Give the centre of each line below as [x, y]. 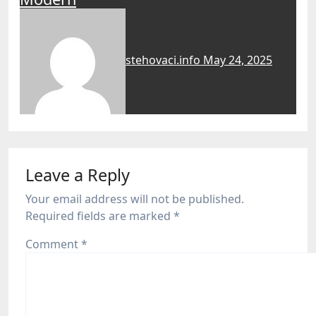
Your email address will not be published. [135, 199]
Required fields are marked [99, 216]
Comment [53, 244]
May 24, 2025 [238, 60]
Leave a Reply [78, 175]
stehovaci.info [164, 60]
